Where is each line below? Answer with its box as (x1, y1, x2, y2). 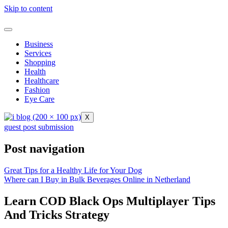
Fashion (24, 85, 50, 94)
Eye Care (24, 95, 54, 103)
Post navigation (4, 141, 84, 155)
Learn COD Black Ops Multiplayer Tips (4, 194, 215, 208)
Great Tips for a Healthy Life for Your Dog (4, 165, 142, 175)
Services (24, 49, 51, 58)
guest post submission (4, 123, 74, 131)
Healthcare (24, 76, 59, 85)
